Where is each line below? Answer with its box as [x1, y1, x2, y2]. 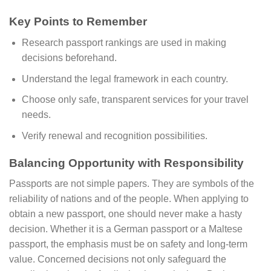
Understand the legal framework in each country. [21, 73, 228, 84]
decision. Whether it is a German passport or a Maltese [9, 224, 243, 235]
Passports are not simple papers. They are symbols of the [9, 178, 254, 189]
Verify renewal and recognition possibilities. [21, 130, 207, 141]
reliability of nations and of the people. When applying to [9, 194, 249, 204]
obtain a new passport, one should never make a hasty [9, 209, 242, 220]
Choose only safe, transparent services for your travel [21, 94, 249, 105]
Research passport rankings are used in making [21, 38, 226, 48]
